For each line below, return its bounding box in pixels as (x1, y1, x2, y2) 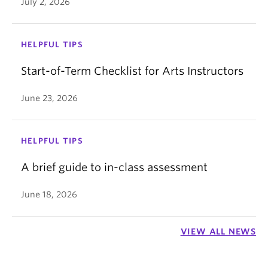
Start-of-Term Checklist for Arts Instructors (21, 65, 243, 77)
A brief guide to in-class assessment (21, 161, 208, 173)
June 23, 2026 (21, 93, 78, 103)
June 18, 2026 (21, 190, 77, 199)
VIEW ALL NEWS (180, 227, 256, 236)
